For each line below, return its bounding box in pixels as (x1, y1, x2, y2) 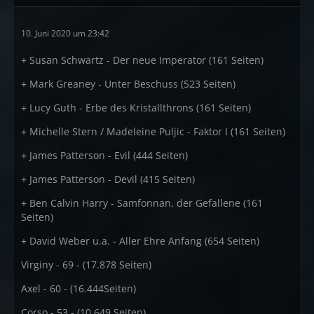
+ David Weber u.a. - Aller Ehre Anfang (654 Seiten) (21, 234, 259, 247)
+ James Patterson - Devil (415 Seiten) (21, 172, 195, 186)
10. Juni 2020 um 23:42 (21, 27, 109, 39)
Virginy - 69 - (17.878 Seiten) (21, 258, 151, 271)
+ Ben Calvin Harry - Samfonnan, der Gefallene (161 (21, 196, 263, 210)
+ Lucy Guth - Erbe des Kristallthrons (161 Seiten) (21, 101, 251, 114)
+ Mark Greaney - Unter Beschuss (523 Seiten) (21, 77, 235, 90)
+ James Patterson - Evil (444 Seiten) (21, 149, 188, 162)
